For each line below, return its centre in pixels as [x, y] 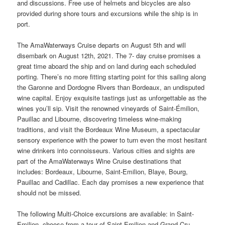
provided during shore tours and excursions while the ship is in [108, 13]
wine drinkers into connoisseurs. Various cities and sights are [106, 151]
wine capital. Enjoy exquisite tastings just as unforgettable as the [112, 98]
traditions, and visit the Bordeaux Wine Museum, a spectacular [109, 130]
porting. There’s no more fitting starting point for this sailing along [112, 77]
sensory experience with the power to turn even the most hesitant [112, 140]
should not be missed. [49, 193]
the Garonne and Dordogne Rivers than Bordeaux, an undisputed [111, 87]
